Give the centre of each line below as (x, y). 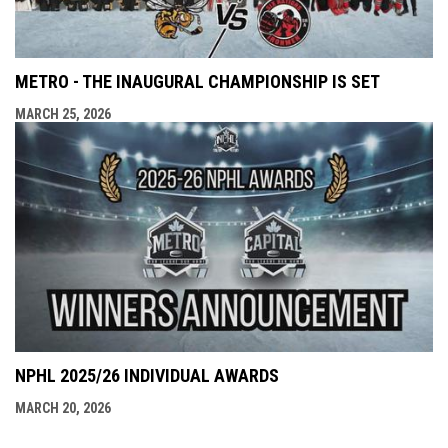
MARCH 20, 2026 (63, 408)
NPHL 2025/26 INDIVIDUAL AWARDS (147, 376)
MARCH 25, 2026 (63, 114)
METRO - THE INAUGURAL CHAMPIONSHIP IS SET (197, 82)
